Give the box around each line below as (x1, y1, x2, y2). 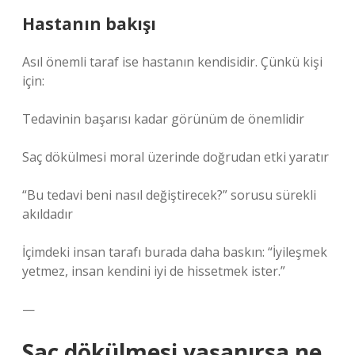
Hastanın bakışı (22, 13, 156, 35)
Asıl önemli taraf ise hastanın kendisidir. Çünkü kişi (22, 53, 323, 71)
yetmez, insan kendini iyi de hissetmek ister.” (22, 262, 285, 280)
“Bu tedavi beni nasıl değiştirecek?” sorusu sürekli (22, 186, 316, 204)
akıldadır (22, 205, 73, 223)
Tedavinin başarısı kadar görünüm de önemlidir (22, 110, 304, 128)
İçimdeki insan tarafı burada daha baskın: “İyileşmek (22, 243, 327, 261)
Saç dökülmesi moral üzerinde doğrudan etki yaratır (22, 148, 329, 166)
